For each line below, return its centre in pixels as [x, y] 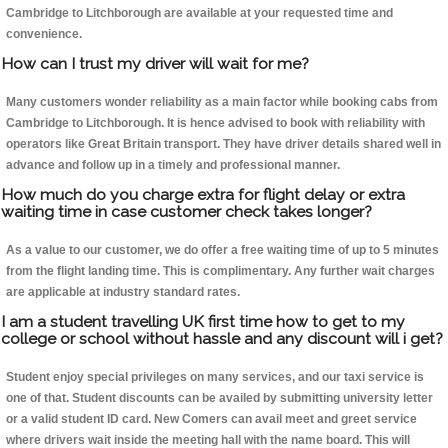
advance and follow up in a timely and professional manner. [173, 165]
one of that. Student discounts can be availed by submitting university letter [219, 398]
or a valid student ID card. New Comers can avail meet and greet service [211, 419]
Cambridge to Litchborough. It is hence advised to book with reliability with [215, 123]
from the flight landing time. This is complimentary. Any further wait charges [220, 271]
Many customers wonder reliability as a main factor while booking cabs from [222, 102]
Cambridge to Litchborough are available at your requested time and [199, 13]
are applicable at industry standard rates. [123, 292]
